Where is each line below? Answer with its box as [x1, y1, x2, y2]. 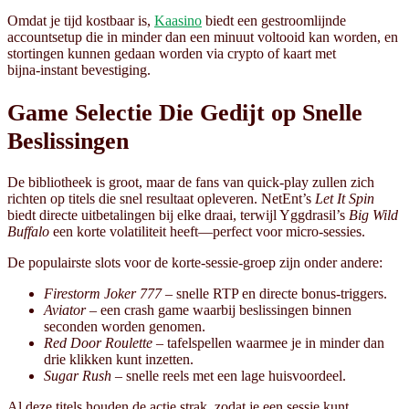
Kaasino [154, 13, 202, 29]
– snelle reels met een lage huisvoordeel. [111, 367, 346, 383]
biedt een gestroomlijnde [202, 13, 346, 29]
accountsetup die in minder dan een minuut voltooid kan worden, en [7, 29, 398, 46]
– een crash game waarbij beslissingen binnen [86, 301, 351, 318]
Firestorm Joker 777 [44, 285, 162, 301]
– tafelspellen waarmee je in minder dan [152, 334, 384, 351]
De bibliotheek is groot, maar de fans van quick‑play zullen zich [7, 173, 374, 190]
